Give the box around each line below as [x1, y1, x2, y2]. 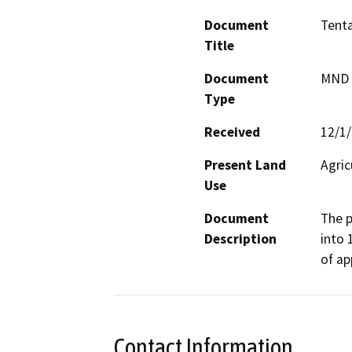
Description [204, 229, 277, 247]
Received [204, 123, 260, 141]
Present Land [204, 156, 286, 174]
